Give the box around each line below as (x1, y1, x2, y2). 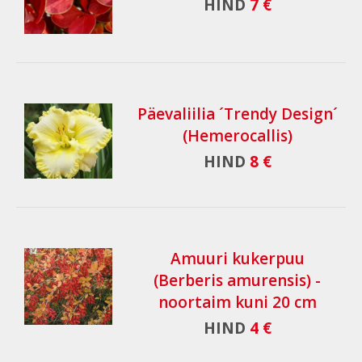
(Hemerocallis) (182, 125, 293, 146)
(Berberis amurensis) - (154, 270, 322, 291)
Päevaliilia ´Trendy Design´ (137, 103, 338, 124)
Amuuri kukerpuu (170, 248, 305, 269)
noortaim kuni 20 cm (158, 292, 317, 313)
